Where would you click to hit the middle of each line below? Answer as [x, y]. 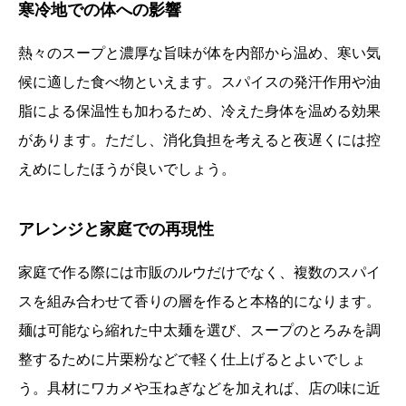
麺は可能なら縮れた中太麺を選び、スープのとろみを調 [199, 331]
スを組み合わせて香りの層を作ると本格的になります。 [199, 302]
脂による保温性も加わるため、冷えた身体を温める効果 [199, 111]
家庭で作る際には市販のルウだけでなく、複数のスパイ [199, 273]
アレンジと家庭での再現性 [116, 230]
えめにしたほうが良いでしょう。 [127, 169]
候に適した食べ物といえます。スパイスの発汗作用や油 [199, 82]
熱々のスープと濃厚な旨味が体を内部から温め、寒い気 [199, 53]
